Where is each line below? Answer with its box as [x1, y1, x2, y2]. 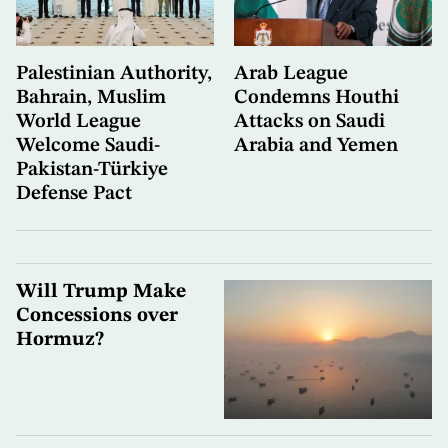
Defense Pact [16, 184, 132, 205]
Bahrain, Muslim [16, 88, 166, 109]
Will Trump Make [16, 282, 186, 303]
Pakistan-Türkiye [16, 160, 168, 181]
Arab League [234, 64, 348, 85]
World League [16, 112, 141, 133]
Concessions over [16, 306, 178, 327]
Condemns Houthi [234, 88, 399, 109]
